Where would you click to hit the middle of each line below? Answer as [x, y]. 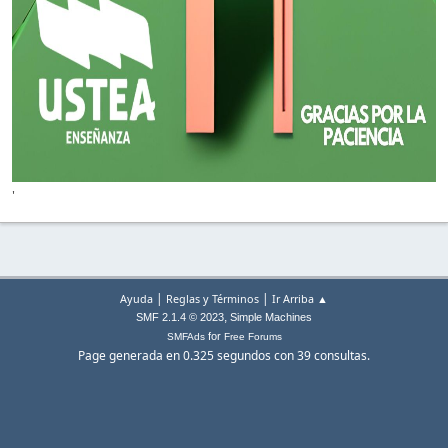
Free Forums [252, 337]
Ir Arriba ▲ [300, 299]
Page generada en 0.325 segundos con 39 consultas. [224, 356]
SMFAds [185, 337]
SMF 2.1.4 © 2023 [180, 317]
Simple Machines [271, 317]
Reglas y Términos [212, 299]
